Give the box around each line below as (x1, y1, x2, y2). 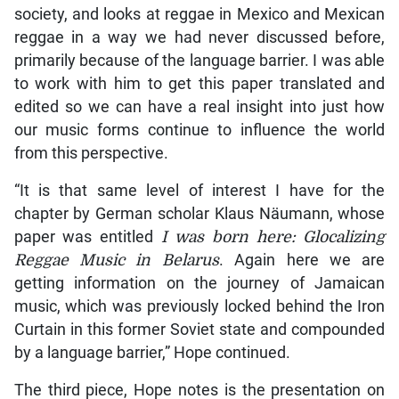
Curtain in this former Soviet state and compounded (13, 321, 386, 339)
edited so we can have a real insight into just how (13, 98, 386, 117)
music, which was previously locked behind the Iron (13, 297, 386, 316)
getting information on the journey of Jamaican (13, 274, 386, 293)
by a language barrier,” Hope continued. (13, 344, 290, 362)
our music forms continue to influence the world (13, 121, 386, 140)
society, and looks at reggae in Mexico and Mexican (13, 5, 386, 24)
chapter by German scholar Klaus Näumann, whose (13, 205, 386, 224)
